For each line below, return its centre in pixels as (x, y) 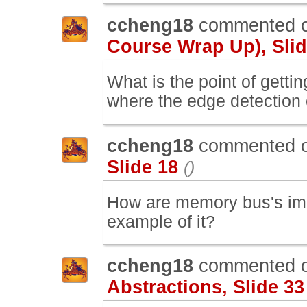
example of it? (161, 221)
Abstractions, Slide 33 (206, 287)
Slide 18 (143, 167)
